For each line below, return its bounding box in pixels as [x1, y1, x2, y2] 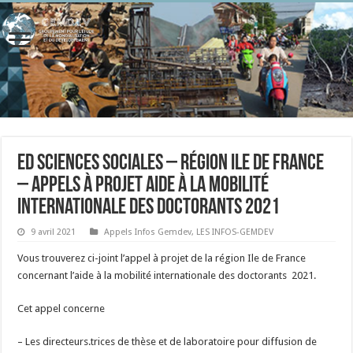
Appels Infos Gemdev [104, 227, 192, 237]
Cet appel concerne [17, 303, 106, 314]
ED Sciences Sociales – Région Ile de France [17, 153, 325, 175]
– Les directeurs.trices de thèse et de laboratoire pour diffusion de [17, 336, 318, 347]
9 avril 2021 [31, 227, 76, 237]
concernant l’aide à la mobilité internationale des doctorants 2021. [17, 269, 317, 281]
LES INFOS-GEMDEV [196, 227, 274, 237]
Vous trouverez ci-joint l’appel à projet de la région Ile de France [17, 252, 307, 264]
